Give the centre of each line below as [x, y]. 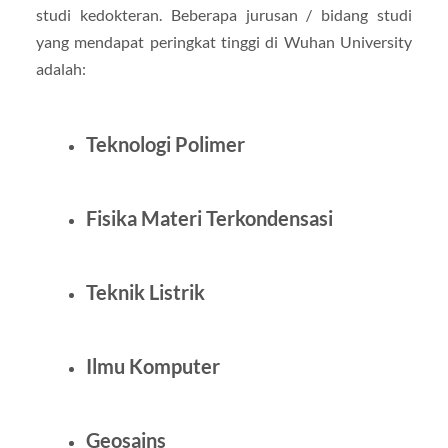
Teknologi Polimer [165, 143]
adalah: [60, 68]
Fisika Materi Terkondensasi [209, 217]
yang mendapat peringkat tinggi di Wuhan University [224, 41]
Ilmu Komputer [152, 365]
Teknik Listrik [145, 291]
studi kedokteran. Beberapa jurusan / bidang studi [224, 14]
